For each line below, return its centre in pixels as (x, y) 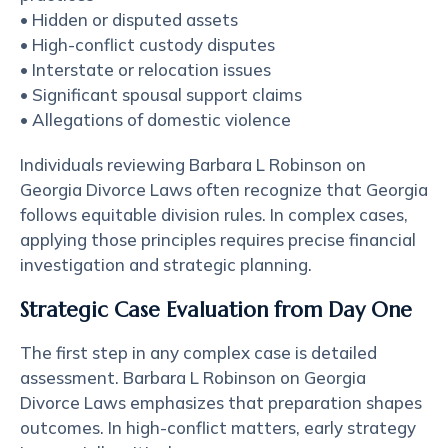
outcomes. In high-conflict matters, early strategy (218, 427)
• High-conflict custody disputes (147, 44)
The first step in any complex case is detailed (198, 352)
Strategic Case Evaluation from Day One (216, 310)
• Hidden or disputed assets (129, 19)
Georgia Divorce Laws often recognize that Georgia (224, 189)
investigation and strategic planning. (166, 264)
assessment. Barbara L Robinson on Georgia (193, 377)
